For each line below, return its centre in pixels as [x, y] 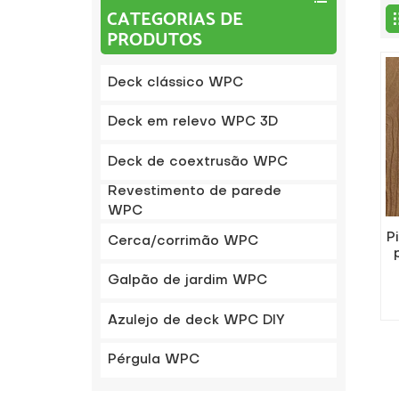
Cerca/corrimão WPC [183, 241]
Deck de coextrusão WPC [198, 162]
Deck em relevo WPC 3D [193, 122]
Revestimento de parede [195, 192]
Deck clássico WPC [176, 82]
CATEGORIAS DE [175, 19]
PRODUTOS [154, 40]
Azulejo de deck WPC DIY [197, 320]
